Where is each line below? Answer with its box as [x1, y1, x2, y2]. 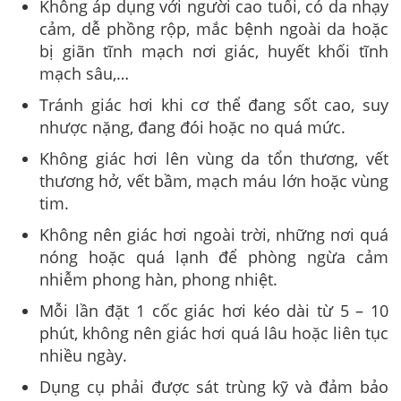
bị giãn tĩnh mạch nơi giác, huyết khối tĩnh [39, 40, 388, 63]
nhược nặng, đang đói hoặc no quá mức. [39, 116, 346, 139]
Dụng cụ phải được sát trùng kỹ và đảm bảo [39, 376, 388, 398]
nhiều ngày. [39, 345, 127, 367]
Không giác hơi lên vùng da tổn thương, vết [39, 148, 388, 170]
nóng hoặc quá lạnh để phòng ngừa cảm [39, 246, 388, 269]
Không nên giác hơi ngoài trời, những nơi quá [39, 224, 388, 246]
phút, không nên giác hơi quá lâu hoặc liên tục [39, 322, 388, 345]
